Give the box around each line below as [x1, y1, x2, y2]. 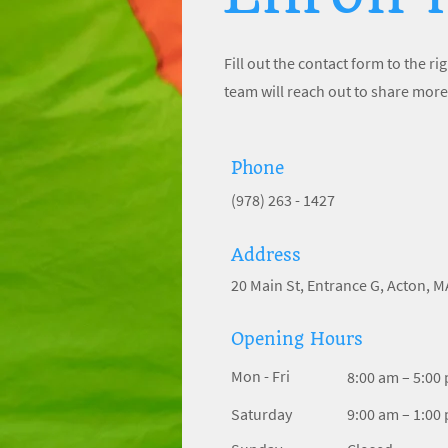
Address [231, 245, 301, 265]
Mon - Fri [231, 366, 290, 386]
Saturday [231, 404, 292, 424]
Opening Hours [231, 329, 363, 349]
